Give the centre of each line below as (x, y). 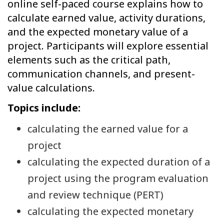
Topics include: (44, 107)
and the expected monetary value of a (98, 32)
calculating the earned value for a (108, 129)
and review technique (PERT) (95, 195)
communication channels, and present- (101, 74)
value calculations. (51, 88)
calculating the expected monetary (110, 211)
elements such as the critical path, (89, 60)
